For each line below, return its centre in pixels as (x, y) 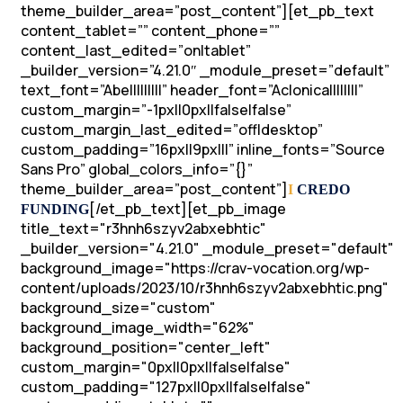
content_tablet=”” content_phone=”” (150, 31)
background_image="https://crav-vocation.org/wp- (195, 268)
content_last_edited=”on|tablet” (136, 50)
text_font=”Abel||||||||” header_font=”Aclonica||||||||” (192, 90)
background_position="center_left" (146, 347)
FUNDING (55, 209)
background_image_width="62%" (138, 327)
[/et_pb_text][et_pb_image (188, 209)
